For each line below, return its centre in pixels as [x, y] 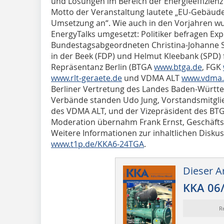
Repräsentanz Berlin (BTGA [102, 67]
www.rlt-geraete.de [86, 78]
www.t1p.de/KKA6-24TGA [97, 144]
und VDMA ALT [152, 78]
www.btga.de [178, 67]
